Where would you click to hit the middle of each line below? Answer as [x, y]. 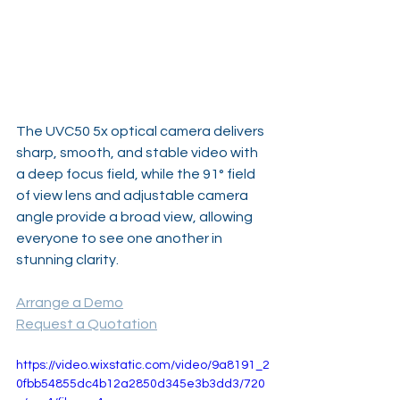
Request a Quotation [87, 324]
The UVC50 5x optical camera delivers [142, 131]
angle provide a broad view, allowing [136, 217]
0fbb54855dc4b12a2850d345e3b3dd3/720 [141, 383]
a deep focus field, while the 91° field [137, 174]
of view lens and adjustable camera [133, 195]
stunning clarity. [69, 259]
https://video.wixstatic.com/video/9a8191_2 [143, 365]
